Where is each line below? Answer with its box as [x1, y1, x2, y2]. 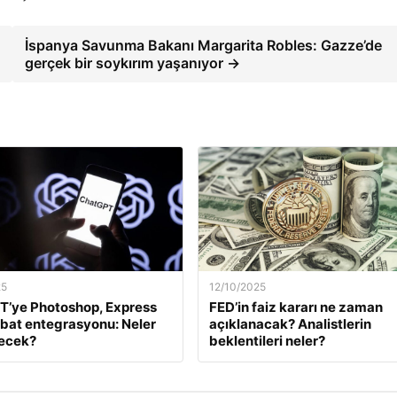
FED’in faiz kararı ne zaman [208, 298, 383, 315]
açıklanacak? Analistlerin [208, 315, 371, 332]
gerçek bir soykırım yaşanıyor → [25, 53, 241, 72]
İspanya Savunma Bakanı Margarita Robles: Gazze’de [25, 35, 383, 54]
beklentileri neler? [208, 331, 325, 349]
